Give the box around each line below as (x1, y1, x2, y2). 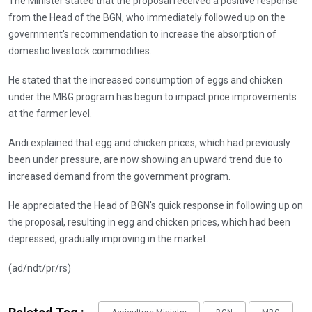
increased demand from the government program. (8, 170, 231, 182)
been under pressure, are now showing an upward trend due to (8, 153, 283, 165)
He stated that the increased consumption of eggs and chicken (8, 74, 283, 86)
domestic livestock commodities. (8, 45, 152, 56)
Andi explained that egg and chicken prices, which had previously (8, 136, 290, 148)
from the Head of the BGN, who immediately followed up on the (8, 11, 286, 23)
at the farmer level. (8, 107, 92, 119)
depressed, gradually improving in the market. (8, 233, 208, 244)
